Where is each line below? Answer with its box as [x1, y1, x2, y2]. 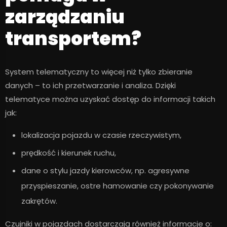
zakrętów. [21, 196, 57, 207]
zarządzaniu [5, 4, 125, 30]
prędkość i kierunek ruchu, [21, 147, 116, 159]
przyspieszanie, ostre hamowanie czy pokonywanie [21, 180, 214, 192]
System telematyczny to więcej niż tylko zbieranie [5, 66, 193, 78]
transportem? [5, 26, 141, 52]
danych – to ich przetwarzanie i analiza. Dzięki [5, 80, 176, 91]
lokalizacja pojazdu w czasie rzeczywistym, [21, 130, 181, 141]
